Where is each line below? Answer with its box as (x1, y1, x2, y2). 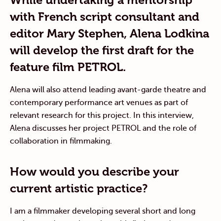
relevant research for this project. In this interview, (10, 110, 194, 120)
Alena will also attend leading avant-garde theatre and (10, 85, 206, 94)
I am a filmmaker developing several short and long (10, 206, 195, 216)
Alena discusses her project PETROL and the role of (10, 123, 196, 133)
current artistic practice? (10, 181, 147, 195)
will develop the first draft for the (10, 42, 194, 57)
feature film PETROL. (10, 59, 126, 74)
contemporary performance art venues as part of (10, 98, 188, 107)
